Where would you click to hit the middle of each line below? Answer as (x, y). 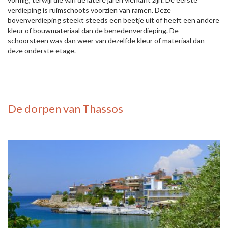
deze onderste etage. (42, 51)
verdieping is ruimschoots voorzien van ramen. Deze (89, 10)
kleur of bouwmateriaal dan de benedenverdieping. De (93, 30)
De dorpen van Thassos (65, 109)
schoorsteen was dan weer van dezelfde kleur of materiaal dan (106, 40)
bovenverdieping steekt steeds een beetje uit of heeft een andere (113, 20)
